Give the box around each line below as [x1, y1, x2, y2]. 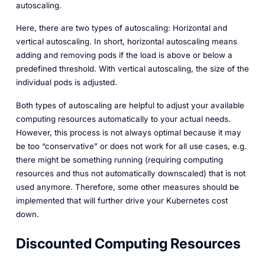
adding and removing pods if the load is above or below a [15, 50, 232, 60]
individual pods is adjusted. [15, 77, 117, 88]
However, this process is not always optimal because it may [15, 128, 241, 138]
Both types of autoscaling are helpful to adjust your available [15, 101, 244, 111]
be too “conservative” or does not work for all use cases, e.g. [15, 141, 247, 151]
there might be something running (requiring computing [15, 155, 223, 165]
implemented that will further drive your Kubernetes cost [15, 196, 228, 206]
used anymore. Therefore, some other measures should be [15, 182, 239, 192]
